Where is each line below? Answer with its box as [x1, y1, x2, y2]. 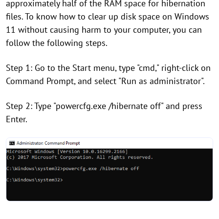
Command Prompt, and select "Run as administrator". [6, 75, 205, 87]
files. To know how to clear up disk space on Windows [6, 11, 209, 22]
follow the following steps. [6, 37, 108, 49]
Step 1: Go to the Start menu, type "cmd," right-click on [6, 62, 211, 74]
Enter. [6, 113, 27, 125]
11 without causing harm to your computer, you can [6, 24, 202, 36]
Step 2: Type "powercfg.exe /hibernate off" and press [6, 100, 202, 112]
